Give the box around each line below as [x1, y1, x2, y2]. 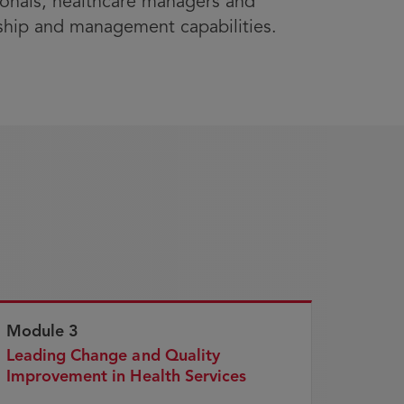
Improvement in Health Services [6, 366, 246, 387]
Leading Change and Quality [6, 345, 220, 366]
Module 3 [6, 321, 79, 342]
